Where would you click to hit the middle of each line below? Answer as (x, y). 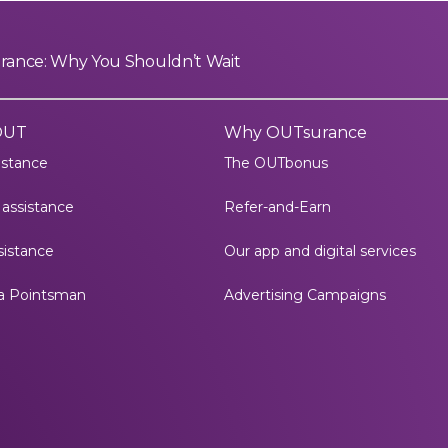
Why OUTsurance (295, 132)
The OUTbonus (276, 163)
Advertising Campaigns (305, 295)
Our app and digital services (320, 251)
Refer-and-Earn (277, 207)
